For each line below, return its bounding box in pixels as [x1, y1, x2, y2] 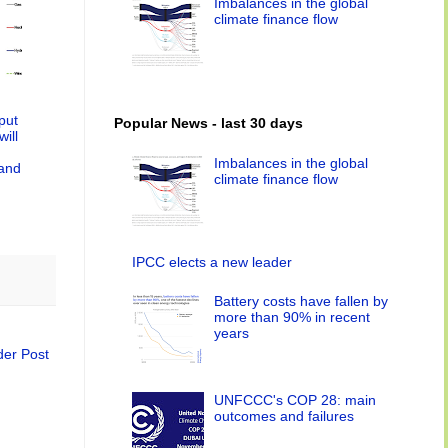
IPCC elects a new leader [131, 254, 292, 271]
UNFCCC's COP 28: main [214, 392, 377, 409]
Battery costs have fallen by [214, 292, 389, 309]
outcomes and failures [214, 408, 355, 425]
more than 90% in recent [214, 308, 371, 325]
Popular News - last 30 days [114, 114, 303, 131]
